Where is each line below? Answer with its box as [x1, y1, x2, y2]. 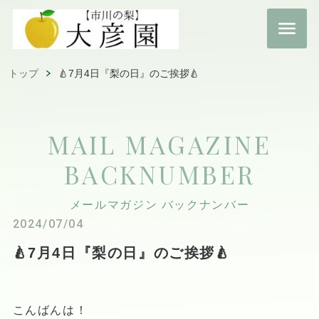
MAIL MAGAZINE [47, 127, 272, 161]
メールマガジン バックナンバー [69, 197, 250, 211]
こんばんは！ [12, 303, 88, 316]
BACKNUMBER [63, 157, 256, 191]
